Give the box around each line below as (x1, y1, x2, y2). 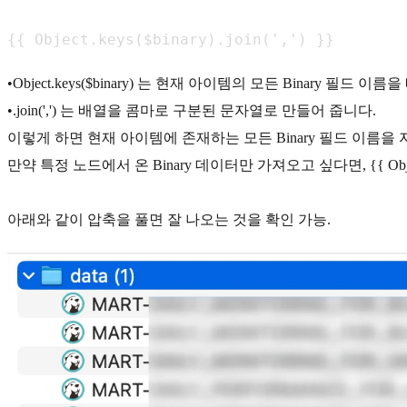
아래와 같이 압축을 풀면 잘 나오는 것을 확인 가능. (7, 211, 331, 227)
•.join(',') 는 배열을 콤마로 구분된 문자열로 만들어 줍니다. (7, 102, 376, 118)
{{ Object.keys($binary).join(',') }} (7, 30, 334, 48)
